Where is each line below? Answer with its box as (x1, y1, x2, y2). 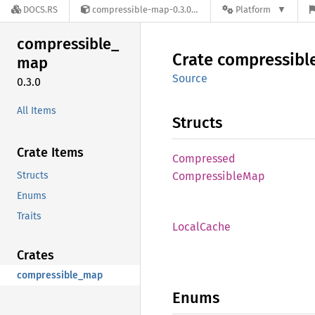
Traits (17, 210, 41, 222)
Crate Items (17, 144, 84, 160)
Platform (236, 4, 271, 15)
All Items (17, 104, 56, 117)
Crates (17, 247, 54, 263)
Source (172, 72, 207, 85)
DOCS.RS (23, 4, 58, 15)
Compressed (172, 152, 236, 165)
